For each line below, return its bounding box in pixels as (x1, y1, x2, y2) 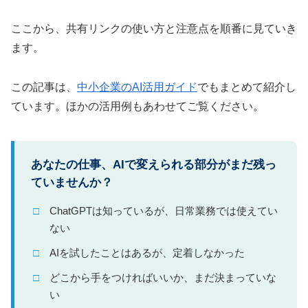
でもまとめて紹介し (197, 80, 296, 93)
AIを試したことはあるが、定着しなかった (49, 247, 245, 258)
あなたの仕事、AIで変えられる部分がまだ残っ (31, 157, 276, 171)
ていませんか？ (31, 175, 113, 189)
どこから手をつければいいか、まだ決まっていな (49, 272, 276, 283)
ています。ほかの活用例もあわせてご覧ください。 (11, 100, 264, 112)
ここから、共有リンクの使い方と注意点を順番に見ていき (11, 23, 297, 35)
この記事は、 (11, 80, 77, 93)
